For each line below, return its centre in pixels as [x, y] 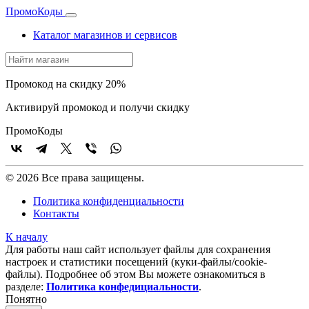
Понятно [26, 299]
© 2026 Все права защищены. [75, 178]
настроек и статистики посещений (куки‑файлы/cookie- [136, 262]
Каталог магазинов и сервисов [105, 35]
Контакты [56, 213]
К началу [27, 237]
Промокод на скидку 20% [66, 84]
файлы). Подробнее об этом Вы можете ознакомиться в [136, 274]
